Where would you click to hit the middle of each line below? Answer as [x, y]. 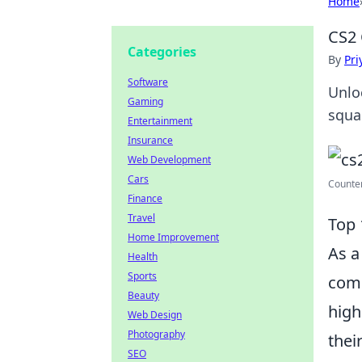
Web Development [169, 160]
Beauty [143, 295]
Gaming [145, 101]
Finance [145, 198]
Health [143, 257]
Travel [141, 218]
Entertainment [160, 121]
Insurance [150, 140]
